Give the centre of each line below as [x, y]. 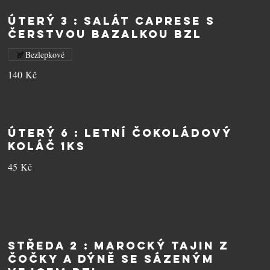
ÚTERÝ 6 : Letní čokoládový [121, 133]
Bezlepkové [45, 55]
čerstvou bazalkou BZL [105, 34]
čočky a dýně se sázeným [111, 259]
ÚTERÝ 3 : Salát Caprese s [112, 21]
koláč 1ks [47, 146]
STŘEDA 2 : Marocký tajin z [119, 246]
